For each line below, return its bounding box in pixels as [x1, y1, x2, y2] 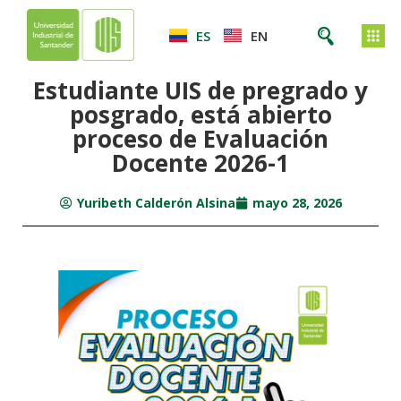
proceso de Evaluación [73, 123, 328, 155]
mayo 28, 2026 [252, 194, 342, 211]
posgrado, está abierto [69, 98, 332, 131]
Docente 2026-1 [112, 147, 289, 179]
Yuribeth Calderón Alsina [76, 194, 235, 211]
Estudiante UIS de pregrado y [33, 74, 368, 107]
